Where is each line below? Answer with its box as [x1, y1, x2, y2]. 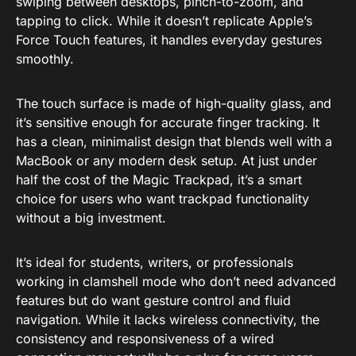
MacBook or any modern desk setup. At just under [16, 152, 317, 168]
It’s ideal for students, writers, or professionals [16, 253, 293, 270]
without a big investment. [16, 209, 166, 226]
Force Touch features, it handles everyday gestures [16, 31, 322, 48]
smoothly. [16, 50, 74, 67]
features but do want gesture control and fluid [16, 292, 291, 308]
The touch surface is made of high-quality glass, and [16, 95, 331, 111]
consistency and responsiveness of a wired [16, 330, 274, 346]
